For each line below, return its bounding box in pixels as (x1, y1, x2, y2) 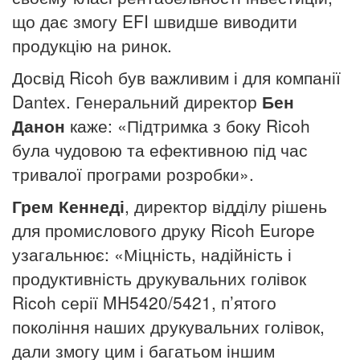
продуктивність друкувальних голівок (12, 266, 306, 291)
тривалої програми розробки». (12, 162, 254, 186)
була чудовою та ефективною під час (12, 137, 308, 162)
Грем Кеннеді (12, 194, 125, 219)
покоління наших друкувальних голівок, (12, 314, 325, 339)
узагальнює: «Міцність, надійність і (12, 242, 292, 267)
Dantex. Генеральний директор (12, 89, 262, 114)
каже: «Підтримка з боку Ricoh (65, 113, 310, 138)
